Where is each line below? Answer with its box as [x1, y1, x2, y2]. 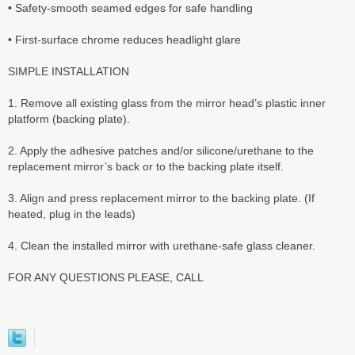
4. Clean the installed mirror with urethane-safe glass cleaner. [8, 239, 315, 252]
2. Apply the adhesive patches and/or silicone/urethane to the [8, 143, 314, 157]
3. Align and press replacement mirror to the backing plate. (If [8, 191, 315, 204]
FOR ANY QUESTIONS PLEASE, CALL [8, 270, 204, 284]
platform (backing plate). [8, 112, 130, 125]
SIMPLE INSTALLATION [8, 64, 129, 78]
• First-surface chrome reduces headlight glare [8, 32, 241, 46]
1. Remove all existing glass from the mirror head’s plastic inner [8, 96, 326, 109]
